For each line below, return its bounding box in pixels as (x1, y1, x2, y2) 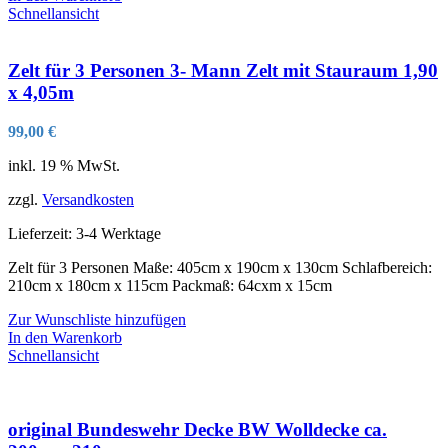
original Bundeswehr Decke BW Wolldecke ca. (8, 419, 387, 441)
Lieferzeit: (8, 224, 76, 242)
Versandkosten (42, 190, 134, 208)
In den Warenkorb (8, 328, 122, 346)
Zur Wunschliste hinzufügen (8, 310, 186, 328)
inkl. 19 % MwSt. (8, 156, 120, 174)
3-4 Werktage (76, 224, 161, 242)
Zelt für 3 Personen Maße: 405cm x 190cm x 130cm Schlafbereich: (8, 258, 432, 276)
